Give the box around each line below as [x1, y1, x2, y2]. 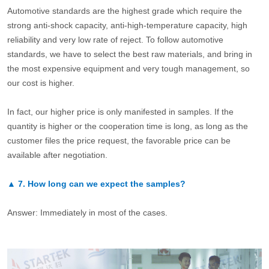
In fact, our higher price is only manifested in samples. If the [7, 107, 234, 117]
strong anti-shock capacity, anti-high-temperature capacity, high [7, 20, 247, 31]
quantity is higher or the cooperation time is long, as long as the [7, 121, 248, 131]
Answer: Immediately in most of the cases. [7, 208, 168, 218]
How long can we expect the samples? [27, 179, 186, 189]
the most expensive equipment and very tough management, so [7, 64, 250, 74]
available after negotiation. [7, 150, 107, 160]
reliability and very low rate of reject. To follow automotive [7, 35, 223, 45]
